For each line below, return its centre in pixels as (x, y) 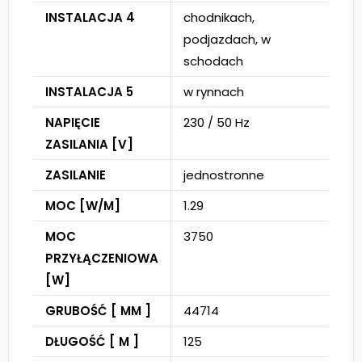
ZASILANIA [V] (89, 144)
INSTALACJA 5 (89, 92)
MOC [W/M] (83, 206)
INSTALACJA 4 (90, 17)
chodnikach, (219, 17)
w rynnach (214, 92)
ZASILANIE (76, 175)
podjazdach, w (227, 39)
